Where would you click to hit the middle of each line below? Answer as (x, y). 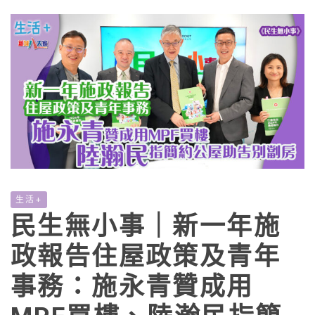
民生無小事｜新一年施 (146, 226)
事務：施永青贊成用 (132, 287)
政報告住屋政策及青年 (146, 256)
